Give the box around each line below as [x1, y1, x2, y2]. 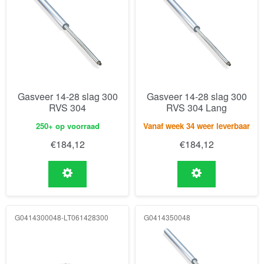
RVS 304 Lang [166, 100, 227, 114]
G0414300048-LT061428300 [15, 212, 108, 222]
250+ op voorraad [35, 120, 100, 132]
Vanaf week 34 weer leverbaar [143, 120, 250, 132]
